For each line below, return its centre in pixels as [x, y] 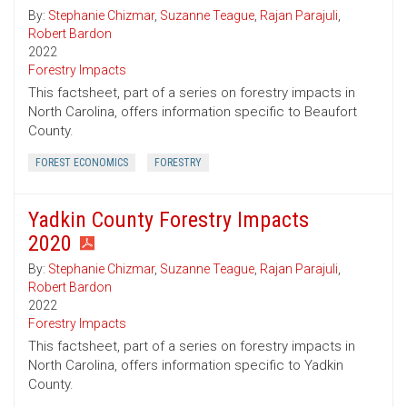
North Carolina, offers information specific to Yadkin [186, 366]
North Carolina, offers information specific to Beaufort [193, 112]
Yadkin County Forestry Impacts [169, 220]
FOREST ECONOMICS [82, 163]
